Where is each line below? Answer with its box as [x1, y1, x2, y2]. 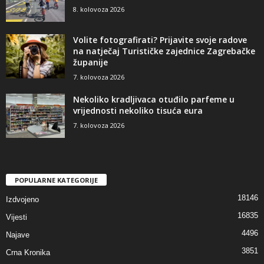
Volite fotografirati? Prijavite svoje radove [73, 34, 247, 46]
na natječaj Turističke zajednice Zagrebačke [73, 45, 255, 57]
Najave [6, 230, 29, 240]
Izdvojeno [6, 195, 39, 204]
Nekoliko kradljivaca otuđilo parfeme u [73, 94, 235, 105]
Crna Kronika [6, 248, 50, 258]
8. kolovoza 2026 [73, 5, 124, 14]
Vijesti [6, 213, 27, 222]
